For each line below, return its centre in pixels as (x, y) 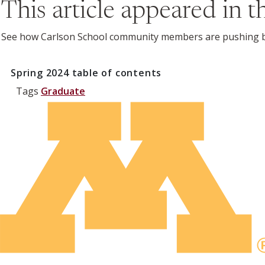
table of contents (115, 72)
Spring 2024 (40, 72)
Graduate (63, 91)
